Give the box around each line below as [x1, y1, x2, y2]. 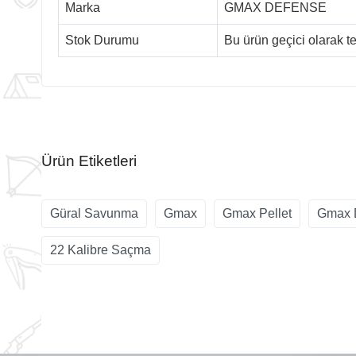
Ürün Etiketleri [41, 152, 137, 169]
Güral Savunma [50, 206, 138, 220]
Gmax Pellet [222, 206, 292, 220]
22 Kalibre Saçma [50, 242, 151, 257]
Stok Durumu [65, 33, 139, 47]
